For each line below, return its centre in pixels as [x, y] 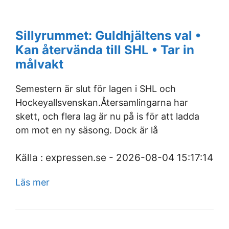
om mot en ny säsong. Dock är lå [87, 130]
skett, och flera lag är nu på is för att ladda [107, 116]
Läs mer [32, 182]
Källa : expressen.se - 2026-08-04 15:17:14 [114, 158]
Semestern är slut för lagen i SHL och [96, 89]
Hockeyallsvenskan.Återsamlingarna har [102, 102]
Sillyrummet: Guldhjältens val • [108, 36]
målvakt [39, 64]
